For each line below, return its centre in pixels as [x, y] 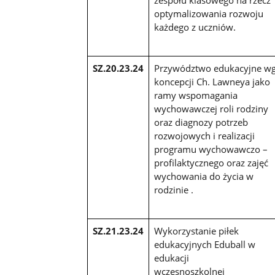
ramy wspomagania [196, 95]
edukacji [171, 258]
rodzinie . [173, 189]
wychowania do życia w [203, 176]
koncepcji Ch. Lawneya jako [212, 81]
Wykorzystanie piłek [196, 230]
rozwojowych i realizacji [204, 135]
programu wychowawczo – [211, 149]
